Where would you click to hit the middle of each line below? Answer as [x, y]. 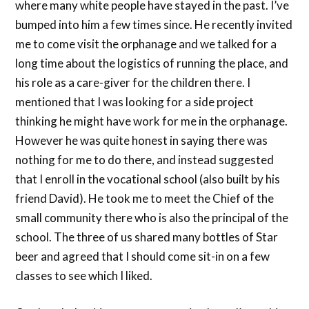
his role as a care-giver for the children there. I [133, 83]
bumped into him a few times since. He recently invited [154, 25]
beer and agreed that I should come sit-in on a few [143, 257]
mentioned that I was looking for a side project [135, 102]
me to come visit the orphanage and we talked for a [146, 44]
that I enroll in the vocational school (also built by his [148, 179]
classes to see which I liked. [84, 276]
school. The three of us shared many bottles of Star [147, 237]
